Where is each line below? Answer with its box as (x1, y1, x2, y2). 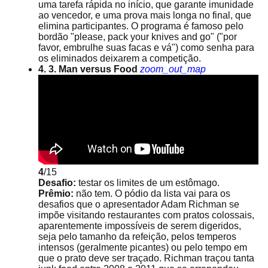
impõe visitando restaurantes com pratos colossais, (38, 210, 254, 220)
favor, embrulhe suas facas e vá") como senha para (38, 42, 254, 53)
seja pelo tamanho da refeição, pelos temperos (38, 232, 236, 242)
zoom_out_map (140, 64, 206, 74)
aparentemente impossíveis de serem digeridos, (38, 221, 241, 231)
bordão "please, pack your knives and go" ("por (38, 32, 237, 42)
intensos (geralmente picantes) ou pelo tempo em (38, 242, 247, 252)
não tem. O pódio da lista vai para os (74, 188, 230, 199)
